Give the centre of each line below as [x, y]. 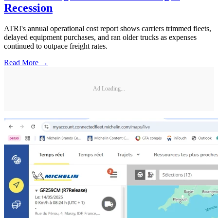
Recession [28, 8]
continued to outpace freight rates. [56, 46]
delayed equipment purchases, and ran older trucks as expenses [100, 37]
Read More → [26, 62]
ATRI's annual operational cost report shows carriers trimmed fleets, [108, 28]
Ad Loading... [109, 89]
